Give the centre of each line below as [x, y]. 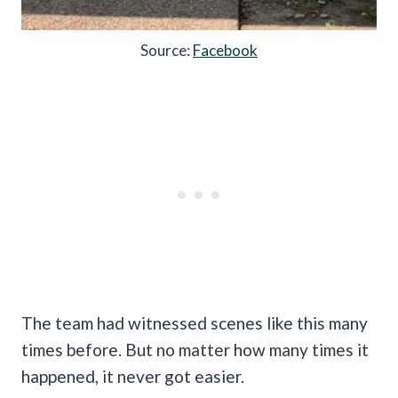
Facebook [225, 50]
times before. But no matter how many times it [195, 349]
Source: [167, 50]
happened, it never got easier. [133, 376]
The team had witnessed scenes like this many [195, 322]
